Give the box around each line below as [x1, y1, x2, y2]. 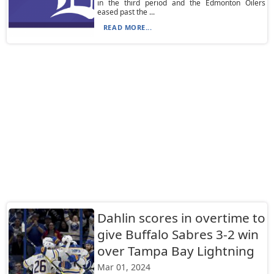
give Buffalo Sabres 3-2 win [97, 226, 259, 243]
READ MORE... [103, 23, 152, 32]
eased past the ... [97, 7, 155, 17]
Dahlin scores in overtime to [97, 209, 265, 226]
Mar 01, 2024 [97, 261, 150, 273]
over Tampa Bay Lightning [97, 242, 254, 259]
